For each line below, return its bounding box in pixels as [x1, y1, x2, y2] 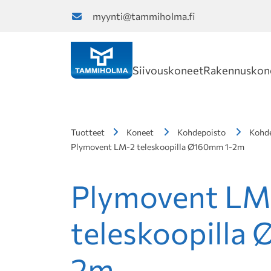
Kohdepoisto [177, 127, 226, 138]
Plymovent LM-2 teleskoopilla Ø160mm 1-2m [71, 142, 244, 152]
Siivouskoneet [132, 64, 203, 77]
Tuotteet [71, 127, 105, 138]
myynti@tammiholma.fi [93, 10, 195, 22]
